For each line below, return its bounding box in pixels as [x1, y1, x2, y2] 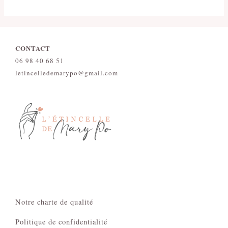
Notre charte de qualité [15, 196, 93, 207]
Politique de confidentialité [15, 216, 107, 226]
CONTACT [15, 43, 50, 53]
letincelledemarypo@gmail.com [15, 68, 118, 78]
